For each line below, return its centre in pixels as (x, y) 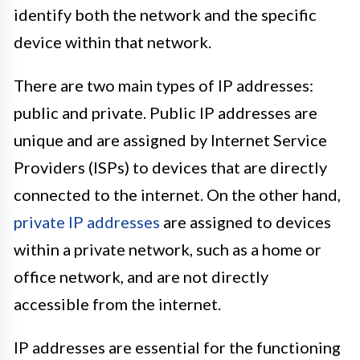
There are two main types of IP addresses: (164, 85)
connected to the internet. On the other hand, (177, 194)
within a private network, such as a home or (168, 249)
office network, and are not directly (141, 276)
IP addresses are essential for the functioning (177, 347)
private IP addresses (87, 222)
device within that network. (112, 42)
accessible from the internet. (117, 304)
